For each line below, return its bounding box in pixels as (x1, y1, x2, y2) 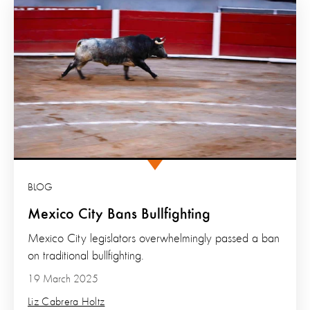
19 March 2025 (28, 273, 98, 285)
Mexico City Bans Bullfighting (28, 206, 210, 222)
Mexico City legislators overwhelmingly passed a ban (28, 232, 280, 245)
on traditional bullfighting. (28, 249, 144, 262)
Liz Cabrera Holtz (28, 296, 105, 308)
